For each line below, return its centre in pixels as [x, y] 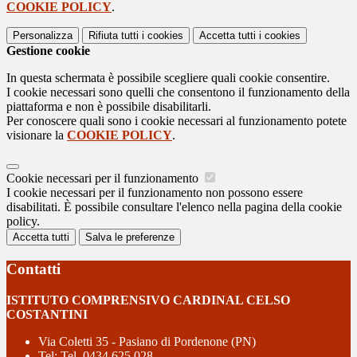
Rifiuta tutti [114, 36]
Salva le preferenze [130, 237]
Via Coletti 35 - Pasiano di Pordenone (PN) [147, 341]
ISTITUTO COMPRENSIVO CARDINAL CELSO [148, 300]
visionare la [37, 135]
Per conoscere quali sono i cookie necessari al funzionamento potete [177, 121]
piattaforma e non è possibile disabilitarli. [109, 107]
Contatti [33, 269]
